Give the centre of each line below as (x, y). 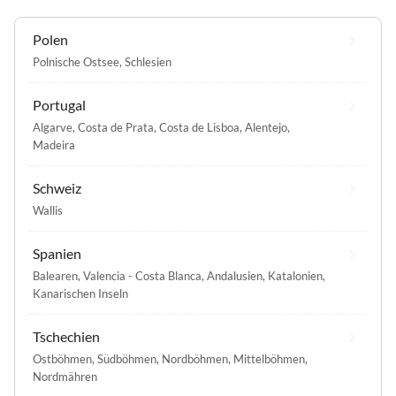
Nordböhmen (195, 359)
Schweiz (57, 188)
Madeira (54, 145)
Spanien (57, 254)
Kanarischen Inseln (80, 294)
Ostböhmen (62, 359)
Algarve (53, 128)
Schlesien (148, 62)
